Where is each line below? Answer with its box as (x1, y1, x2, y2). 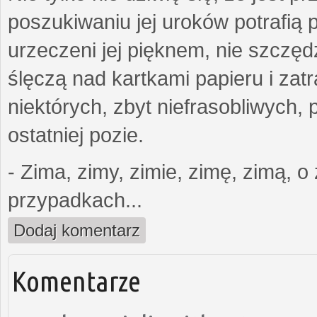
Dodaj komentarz (13, 220, 140, 240)
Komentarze (12, 264, 141, 297)
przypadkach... (8, 188, 142, 212)
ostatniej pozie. (8, 123, 144, 146)
